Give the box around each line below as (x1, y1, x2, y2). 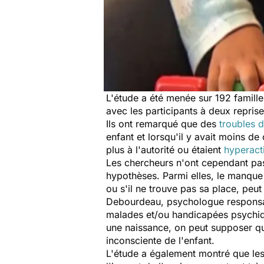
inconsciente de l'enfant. (106, 235, 214, 246)
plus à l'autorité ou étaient (106, 144, 224, 156)
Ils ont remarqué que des (106, 118, 219, 130)
